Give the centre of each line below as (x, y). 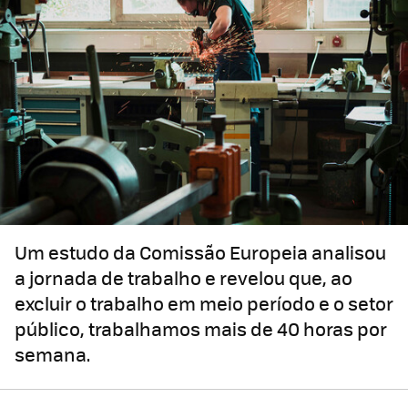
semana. (52, 354)
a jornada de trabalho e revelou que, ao (184, 278)
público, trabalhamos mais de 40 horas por (201, 329)
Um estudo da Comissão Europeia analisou (200, 252)
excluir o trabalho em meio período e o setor (204, 303)
